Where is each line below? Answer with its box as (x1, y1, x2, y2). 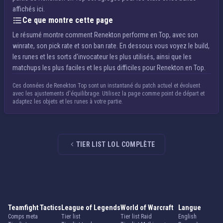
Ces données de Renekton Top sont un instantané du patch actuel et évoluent (12, 82, 200, 89)
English (178, 213, 197, 220)
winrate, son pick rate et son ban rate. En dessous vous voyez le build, (12, 42, 210, 50)
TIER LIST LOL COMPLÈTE (76, 140, 155, 148)
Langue (178, 204, 201, 212)
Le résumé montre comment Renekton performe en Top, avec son (12, 31, 198, 39)
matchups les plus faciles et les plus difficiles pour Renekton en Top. (12, 64, 206, 72)
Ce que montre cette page (22, 15, 113, 25)
